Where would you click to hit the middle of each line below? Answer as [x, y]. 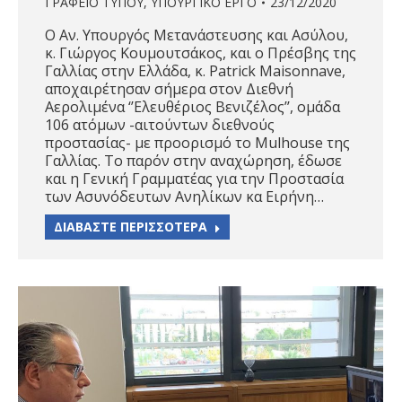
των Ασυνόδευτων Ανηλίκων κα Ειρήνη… [184, 197]
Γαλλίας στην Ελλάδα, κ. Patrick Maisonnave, [195, 71]
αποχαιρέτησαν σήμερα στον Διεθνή [169, 89]
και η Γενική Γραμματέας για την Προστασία [194, 179]
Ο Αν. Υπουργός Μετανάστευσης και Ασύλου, [197, 35]
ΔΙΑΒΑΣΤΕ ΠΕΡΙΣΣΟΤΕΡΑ [131, 227]
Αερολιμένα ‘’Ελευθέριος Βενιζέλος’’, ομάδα [192, 107]
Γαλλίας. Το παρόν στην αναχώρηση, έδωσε [193, 161]
